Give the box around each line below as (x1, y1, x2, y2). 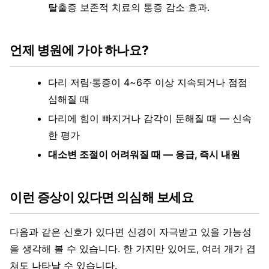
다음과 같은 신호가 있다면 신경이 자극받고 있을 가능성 (10, 226, 252, 238)
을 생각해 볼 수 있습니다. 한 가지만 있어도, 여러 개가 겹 (10, 243, 256, 255)
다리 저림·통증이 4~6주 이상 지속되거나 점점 (48, 76, 247, 89)
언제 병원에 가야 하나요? (10, 43, 149, 58)
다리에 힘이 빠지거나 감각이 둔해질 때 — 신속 (48, 112, 252, 125)
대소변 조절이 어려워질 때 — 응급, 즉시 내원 (48, 148, 240, 161)
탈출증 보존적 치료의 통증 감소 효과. (48, 1, 210, 14)
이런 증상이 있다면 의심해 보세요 (10, 190, 194, 205)
